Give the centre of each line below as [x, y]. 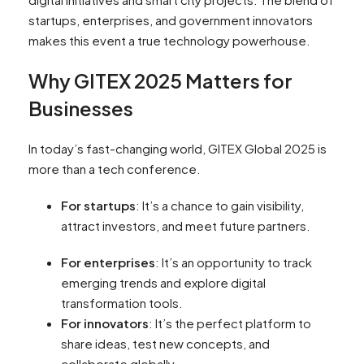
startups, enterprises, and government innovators [171, 20]
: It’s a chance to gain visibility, [220, 206]
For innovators [105, 323]
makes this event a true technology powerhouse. [169, 41]
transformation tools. [122, 303]
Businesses [81, 108]
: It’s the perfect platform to [230, 323]
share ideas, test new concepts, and [165, 344]
